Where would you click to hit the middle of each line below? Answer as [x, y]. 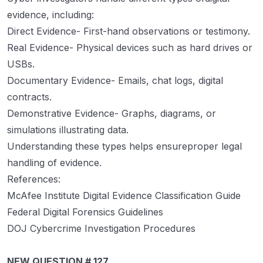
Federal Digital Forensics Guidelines [85, 212]
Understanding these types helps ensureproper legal [124, 146]
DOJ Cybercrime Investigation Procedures [101, 229]
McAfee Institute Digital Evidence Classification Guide [124, 196]
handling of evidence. [54, 163]
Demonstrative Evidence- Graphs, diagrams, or [112, 114]
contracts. [29, 97]
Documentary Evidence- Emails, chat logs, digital [115, 81]
